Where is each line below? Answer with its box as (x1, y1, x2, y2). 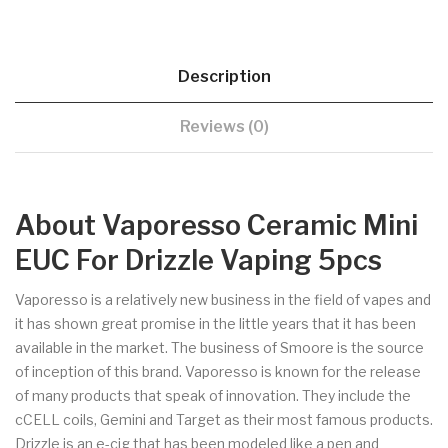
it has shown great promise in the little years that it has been (15, 314, 416, 332)
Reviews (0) (179, 116, 269, 136)
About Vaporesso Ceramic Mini (15, 208, 418, 242)
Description (177, 66, 271, 86)
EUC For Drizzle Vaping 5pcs (15, 243, 382, 277)
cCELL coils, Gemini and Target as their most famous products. (15, 410, 433, 428)
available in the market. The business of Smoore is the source (15, 338, 424, 356)
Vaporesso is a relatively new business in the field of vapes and (15, 290, 431, 308)
